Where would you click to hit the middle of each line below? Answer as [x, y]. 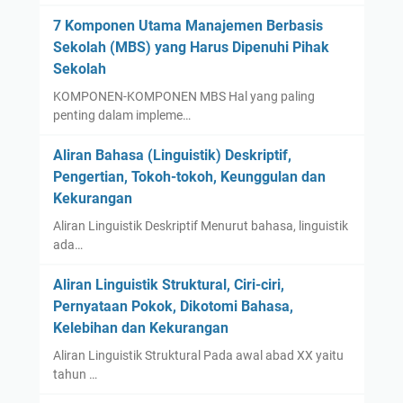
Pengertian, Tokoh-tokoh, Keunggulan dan [189, 177]
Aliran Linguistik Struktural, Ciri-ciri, [168, 285]
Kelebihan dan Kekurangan [140, 328]
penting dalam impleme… [121, 116]
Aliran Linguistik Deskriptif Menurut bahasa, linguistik [200, 226]
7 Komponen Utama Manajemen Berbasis [188, 26]
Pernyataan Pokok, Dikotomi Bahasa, [173, 307]
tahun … [75, 375]
